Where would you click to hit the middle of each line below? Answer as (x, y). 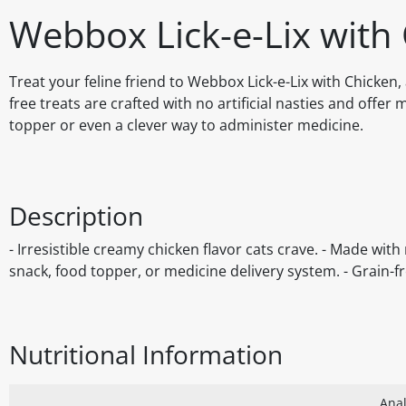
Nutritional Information (146, 355)
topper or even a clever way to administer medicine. (186, 126)
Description (76, 216)
